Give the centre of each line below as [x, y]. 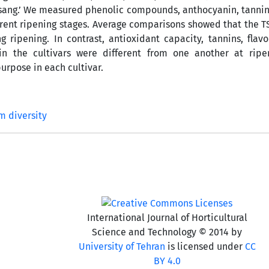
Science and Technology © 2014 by [167, 232]
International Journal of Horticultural [167, 217]
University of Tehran [122, 246]
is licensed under [205, 246]
